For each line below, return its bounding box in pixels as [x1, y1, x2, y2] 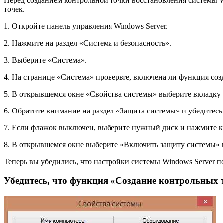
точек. [4, 4, 25, 13]
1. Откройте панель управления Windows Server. [4, 21, 168, 30]
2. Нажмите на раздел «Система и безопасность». [4, 38, 171, 47]
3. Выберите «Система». [4, 55, 87, 64]
